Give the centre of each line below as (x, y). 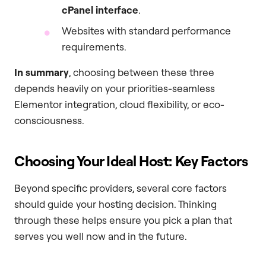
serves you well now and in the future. (101, 236)
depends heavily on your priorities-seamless (115, 88)
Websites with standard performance (146, 31)
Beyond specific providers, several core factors (121, 188)
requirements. (94, 47)
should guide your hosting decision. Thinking (115, 204)
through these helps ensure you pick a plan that (123, 220)
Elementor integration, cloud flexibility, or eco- (119, 104)
